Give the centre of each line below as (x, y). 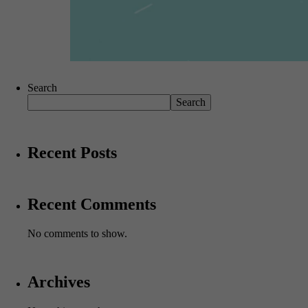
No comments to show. (77, 233)
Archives (59, 282)
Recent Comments (92, 204)
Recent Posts (72, 152)
